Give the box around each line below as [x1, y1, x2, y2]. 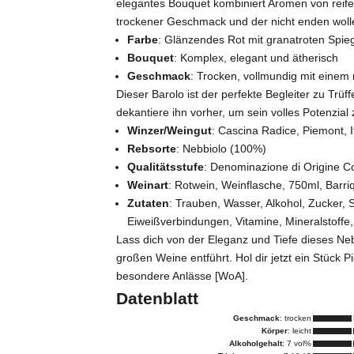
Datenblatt [116, 289, 199, 308]
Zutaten [127, 197, 170, 210]
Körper [261, 326, 288, 336]
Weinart [127, 179, 169, 192]
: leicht [287, 326, 311, 336]
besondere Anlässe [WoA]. [116, 269, 249, 283]
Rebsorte [127, 142, 177, 156]
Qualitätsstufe [127, 160, 205, 174]
